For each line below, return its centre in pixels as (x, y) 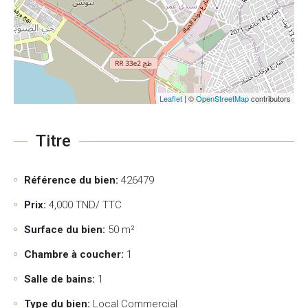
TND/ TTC (97, 205)
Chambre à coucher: (74, 254)
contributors (270, 98)
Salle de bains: (59, 279)
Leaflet (171, 98)
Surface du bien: (65, 230)
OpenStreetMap (222, 98)
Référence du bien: (71, 180)
